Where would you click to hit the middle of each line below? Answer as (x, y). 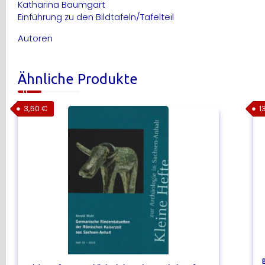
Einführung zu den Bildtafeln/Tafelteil (96, 17)
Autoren (35, 38)
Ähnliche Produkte (78, 79)
